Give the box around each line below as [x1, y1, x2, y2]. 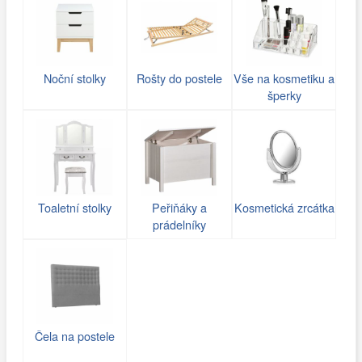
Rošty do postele [137, 69, 223, 86]
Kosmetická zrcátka [234, 198, 335, 216]
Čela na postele [34, 327, 115, 345]
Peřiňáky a [152, 198, 208, 216]
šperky [267, 86, 301, 103]
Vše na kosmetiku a [234, 69, 335, 86]
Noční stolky [43, 69, 106, 86]
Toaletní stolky [37, 198, 112, 216]
